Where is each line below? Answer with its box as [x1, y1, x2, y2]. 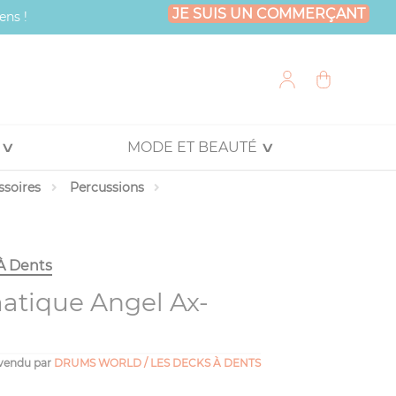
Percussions [70, 179, 145, 195]
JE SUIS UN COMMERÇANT [172, 5, 365, 22]
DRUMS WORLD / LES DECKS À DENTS [53, 356, 261, 369]
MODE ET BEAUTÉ [126, 139, 257, 156]
